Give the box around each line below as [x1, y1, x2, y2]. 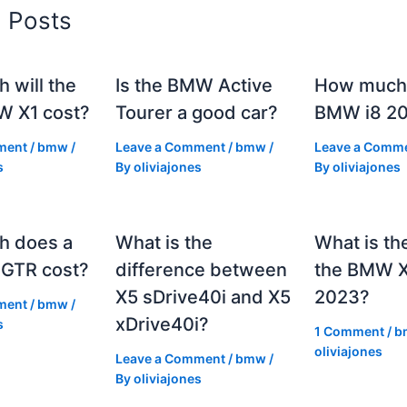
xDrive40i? [115, 313, 210, 335]
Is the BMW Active [115, 74, 273, 96]
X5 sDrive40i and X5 [115, 285, 292, 308]
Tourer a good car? [115, 101, 279, 124]
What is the [115, 231, 213, 253]
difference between [115, 258, 288, 281]
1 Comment [313, 323, 384, 339]
